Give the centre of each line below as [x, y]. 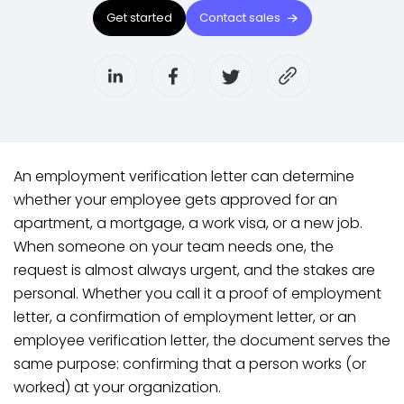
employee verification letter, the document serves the [202, 340]
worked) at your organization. [117, 387]
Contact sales [239, 18]
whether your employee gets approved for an [175, 200]
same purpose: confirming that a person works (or [190, 364]
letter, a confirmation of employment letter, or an [185, 317]
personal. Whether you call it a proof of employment [197, 294]
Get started [139, 18]
